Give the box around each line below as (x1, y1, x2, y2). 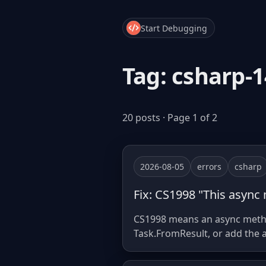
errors (197, 161, 221, 172)
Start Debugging (141, 22, 207, 34)
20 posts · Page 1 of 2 (122, 111, 217, 124)
